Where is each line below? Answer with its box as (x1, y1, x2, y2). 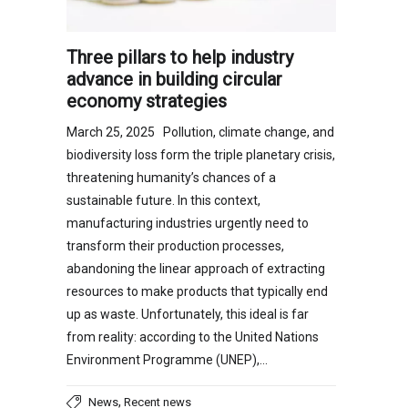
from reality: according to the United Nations (66, 330, 319, 344)
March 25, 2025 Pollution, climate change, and (66, 125, 334, 139)
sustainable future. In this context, (66, 193, 260, 208)
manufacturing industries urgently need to (66, 216, 309, 230)
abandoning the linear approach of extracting (66, 261, 325, 276)
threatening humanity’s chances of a (66, 170, 276, 185)
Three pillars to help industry (66, 46, 293, 68)
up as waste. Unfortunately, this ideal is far (66, 307, 309, 321)
